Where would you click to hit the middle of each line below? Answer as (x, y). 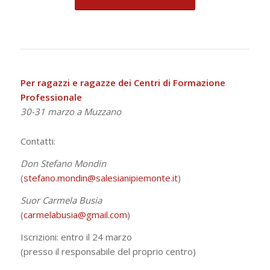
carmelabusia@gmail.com (75, 214)
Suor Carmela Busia (61, 200)
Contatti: (38, 141)
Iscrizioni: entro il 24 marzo (76, 237)
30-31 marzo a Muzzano (71, 111)
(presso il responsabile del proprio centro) (108, 251)
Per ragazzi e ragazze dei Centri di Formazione (123, 82)
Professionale (51, 97)
